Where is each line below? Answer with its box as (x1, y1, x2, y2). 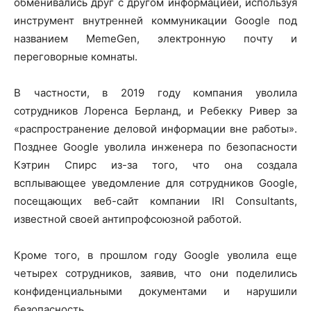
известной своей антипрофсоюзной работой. (14, 212, 242, 226)
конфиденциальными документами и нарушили (14, 284, 297, 298)
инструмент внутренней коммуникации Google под (14, 13, 297, 27)
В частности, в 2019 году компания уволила (14, 85, 297, 99)
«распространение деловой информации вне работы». (14, 121, 297, 135)
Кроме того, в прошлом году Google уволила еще (14, 248, 297, 262)
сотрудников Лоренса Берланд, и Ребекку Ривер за (14, 103, 297, 117)
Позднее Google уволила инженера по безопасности (14, 140, 297, 153)
